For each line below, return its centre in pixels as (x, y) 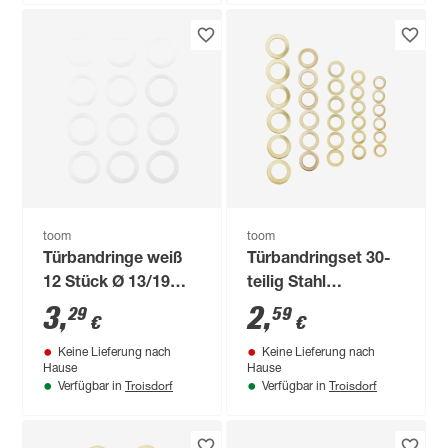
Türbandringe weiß (113, 259)
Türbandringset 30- (319, 259)
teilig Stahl (287, 283)
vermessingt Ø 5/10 (321, 307)
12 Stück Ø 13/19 (107, 283)
